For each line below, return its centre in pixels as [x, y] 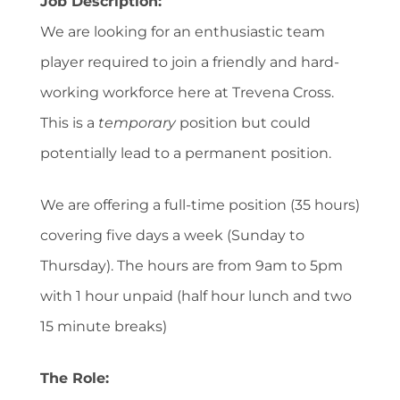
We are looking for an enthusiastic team [183, 31]
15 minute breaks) [104, 326]
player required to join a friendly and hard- [190, 62]
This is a [69, 122]
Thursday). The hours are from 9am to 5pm [192, 265]
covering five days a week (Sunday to [172, 235]
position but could [245, 122]
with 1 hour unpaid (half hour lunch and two [196, 296]
